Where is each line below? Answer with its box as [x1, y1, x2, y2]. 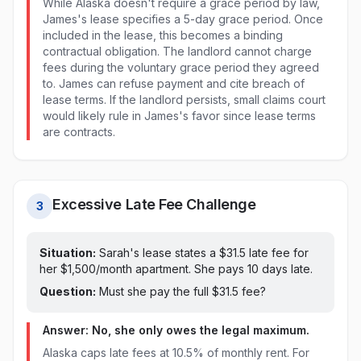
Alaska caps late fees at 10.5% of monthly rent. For [43, 346, 309, 359]
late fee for [246, 246, 309, 259]
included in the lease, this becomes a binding [43, 28, 283, 42]
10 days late [247, 262, 310, 276]
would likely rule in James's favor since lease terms [43, 109, 316, 122]
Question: [39, 284, 96, 298]
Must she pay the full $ [96, 284, 219, 298]
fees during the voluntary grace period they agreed [43, 60, 319, 74]
